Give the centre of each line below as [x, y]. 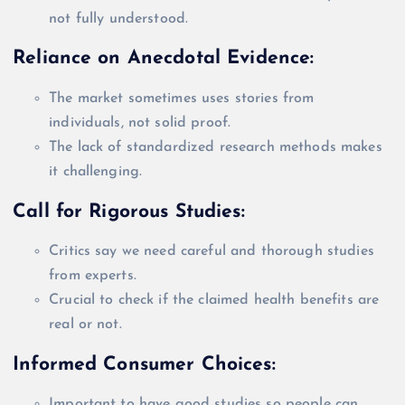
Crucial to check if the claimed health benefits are [214, 301]
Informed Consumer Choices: [144, 364]
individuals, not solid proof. [140, 123]
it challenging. [96, 172]
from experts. [93, 276]
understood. [146, 19]
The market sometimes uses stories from [182, 99]
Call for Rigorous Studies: [129, 212]
